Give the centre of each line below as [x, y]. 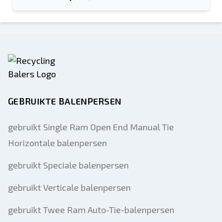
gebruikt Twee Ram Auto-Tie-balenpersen [91, 210]
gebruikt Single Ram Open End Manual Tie [91, 127]
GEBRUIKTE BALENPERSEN [65, 101]
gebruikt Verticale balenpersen [69, 187]
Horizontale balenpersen [57, 143]
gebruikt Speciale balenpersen [68, 165]
